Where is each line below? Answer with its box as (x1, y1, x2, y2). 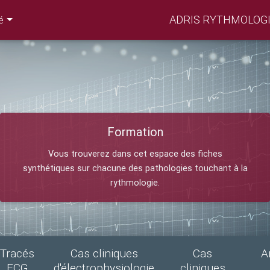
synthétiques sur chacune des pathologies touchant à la (22, 163, 248, 174)
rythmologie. (110, 177, 160, 189)
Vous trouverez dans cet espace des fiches (48, 148, 222, 160)
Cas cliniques (70, 246, 138, 261)
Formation (107, 124, 163, 140)
